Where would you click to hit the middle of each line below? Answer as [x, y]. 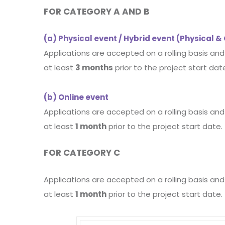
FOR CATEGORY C [82, 153]
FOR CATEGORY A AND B [97, 12]
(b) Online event [76, 97]
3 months [94, 68]
